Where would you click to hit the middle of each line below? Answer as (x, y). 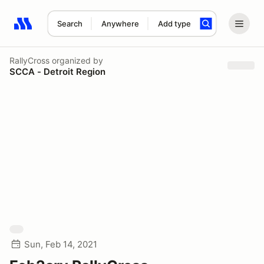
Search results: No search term (82, 30)
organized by (76, 60)
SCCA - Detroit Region (57, 71)
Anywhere (120, 24)
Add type (174, 24)
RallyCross (29, 60)
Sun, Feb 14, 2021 (61, 244)
